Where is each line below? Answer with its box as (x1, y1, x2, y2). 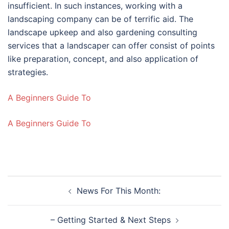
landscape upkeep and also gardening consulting (8, 27, 197, 37)
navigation (7, 189, 70, 204)
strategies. (8, 67, 48, 77)
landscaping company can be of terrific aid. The (8, 14, 193, 24)
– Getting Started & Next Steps (50, 215, 171, 225)
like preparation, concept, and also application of (8, 54, 198, 64)
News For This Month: (77, 186, 161, 196)
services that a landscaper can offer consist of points (8, 40, 215, 51)
